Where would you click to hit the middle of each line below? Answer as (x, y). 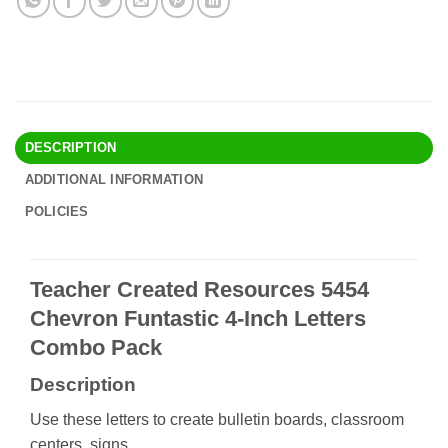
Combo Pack (96, 348)
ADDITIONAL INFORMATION (114, 180)
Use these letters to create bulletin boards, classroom (217, 420)
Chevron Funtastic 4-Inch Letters (198, 319)
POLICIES (56, 212)
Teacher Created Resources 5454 (199, 290)
